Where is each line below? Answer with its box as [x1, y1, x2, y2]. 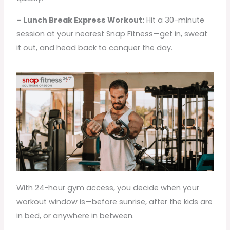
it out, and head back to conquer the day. [16, 42, 173, 53]
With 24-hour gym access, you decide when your [16, 183, 200, 193]
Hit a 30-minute [144, 14, 205, 25]
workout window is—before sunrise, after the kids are [16, 197, 213, 207]
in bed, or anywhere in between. [16, 210, 135, 221]
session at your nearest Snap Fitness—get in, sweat [16, 28, 208, 39]
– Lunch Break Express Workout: [16, 14, 145, 25]
